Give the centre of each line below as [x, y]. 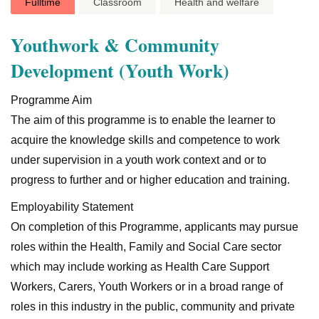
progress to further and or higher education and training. [150, 180]
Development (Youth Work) [120, 70]
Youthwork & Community [115, 45]
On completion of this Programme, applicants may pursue [155, 227]
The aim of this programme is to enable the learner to [143, 120]
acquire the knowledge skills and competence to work [145, 140]
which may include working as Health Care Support [140, 267]
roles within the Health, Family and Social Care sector [146, 247]
